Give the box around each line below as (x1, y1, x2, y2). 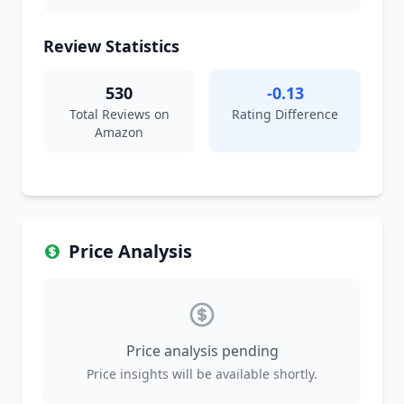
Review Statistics (43, 35, 179, 57)
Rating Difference (232, 106, 338, 123)
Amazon (95, 124, 143, 141)
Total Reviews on (69, 106, 170, 123)
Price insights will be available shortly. (87, 365, 317, 382)
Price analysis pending (125, 341, 279, 361)
